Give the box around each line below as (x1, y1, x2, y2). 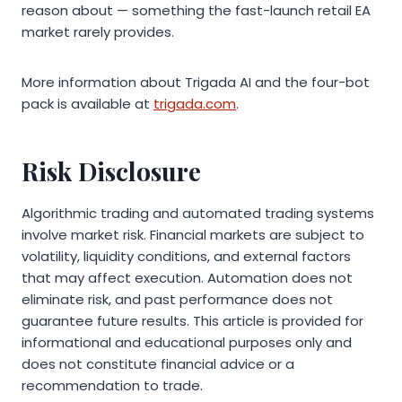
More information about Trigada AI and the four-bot (22, 73, 370, 92)
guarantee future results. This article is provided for (22, 311, 363, 331)
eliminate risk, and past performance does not (22, 290, 333, 310)
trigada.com (153, 94, 236, 114)
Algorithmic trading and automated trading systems (22, 204, 374, 223)
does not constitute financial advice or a (22, 354, 294, 374)
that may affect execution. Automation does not (22, 268, 353, 288)
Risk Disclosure (22, 154, 201, 188)
